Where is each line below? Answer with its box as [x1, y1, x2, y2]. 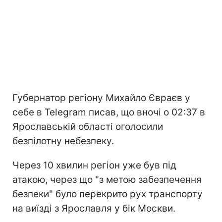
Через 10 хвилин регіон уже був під [12, 159, 176, 171]
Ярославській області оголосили [12, 120, 163, 132]
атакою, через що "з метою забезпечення [12, 173, 202, 185]
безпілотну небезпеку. [12, 135, 114, 147]
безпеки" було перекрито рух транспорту [12, 188, 203, 200]
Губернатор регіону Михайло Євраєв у [12, 92, 190, 104]
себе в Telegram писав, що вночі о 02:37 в [12, 106, 205, 118]
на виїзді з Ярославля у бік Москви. [12, 202, 175, 214]
